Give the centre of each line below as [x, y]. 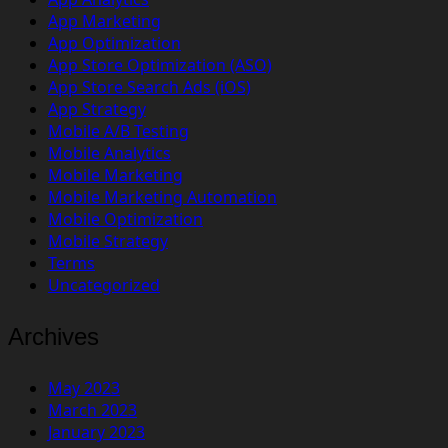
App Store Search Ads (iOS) [149, 86]
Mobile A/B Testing [118, 130]
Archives [53, 336]
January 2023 [96, 431]
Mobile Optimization [125, 218]
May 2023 [84, 387]
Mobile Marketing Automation [162, 196]
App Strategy [97, 108]
